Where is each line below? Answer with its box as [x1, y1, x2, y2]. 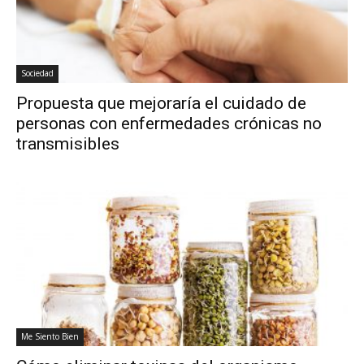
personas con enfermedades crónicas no [16, 114, 322, 134]
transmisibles [16, 134, 119, 154]
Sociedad [21, 67, 54, 80]
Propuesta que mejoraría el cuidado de [16, 93, 306, 114]
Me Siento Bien [21, 330, 79, 342]
